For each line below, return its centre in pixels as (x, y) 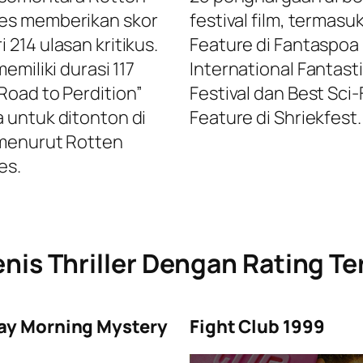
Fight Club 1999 (257, 327)
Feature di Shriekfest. (275, 118)
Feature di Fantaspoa (274, 45)
